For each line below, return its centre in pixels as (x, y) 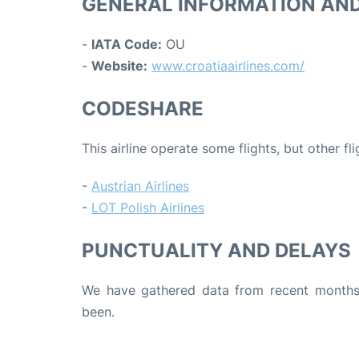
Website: (119, 66)
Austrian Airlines (140, 186)
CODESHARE (143, 109)
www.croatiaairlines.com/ (228, 66)
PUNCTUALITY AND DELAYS (216, 251)
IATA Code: (127, 44)
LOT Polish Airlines (148, 208)
